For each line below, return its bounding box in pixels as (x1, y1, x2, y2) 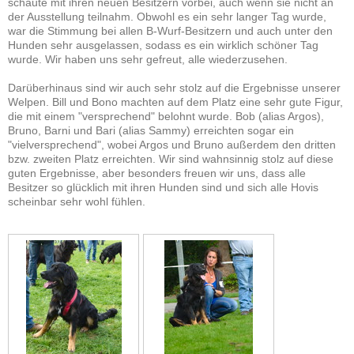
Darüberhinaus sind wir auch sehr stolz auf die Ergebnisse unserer (8, 81, 341, 95)
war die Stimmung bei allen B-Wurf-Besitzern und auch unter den (8, 24, 333, 38)
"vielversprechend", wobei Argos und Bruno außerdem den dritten (8, 138, 336, 152)
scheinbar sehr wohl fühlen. (8, 195, 145, 209)
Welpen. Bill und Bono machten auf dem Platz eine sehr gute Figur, (8, 96, 343, 109)
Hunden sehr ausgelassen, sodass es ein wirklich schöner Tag (8, 39, 318, 52)
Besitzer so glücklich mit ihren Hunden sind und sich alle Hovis (8, 181, 318, 194)
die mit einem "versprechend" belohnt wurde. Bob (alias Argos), (8, 110, 324, 123)
